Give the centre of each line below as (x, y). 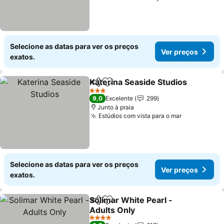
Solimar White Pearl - (131, 200)
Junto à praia (116, 107)
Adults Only (112, 210)
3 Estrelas (103, 94)
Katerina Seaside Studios (138, 82)
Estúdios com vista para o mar (140, 116)
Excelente (119, 98)
